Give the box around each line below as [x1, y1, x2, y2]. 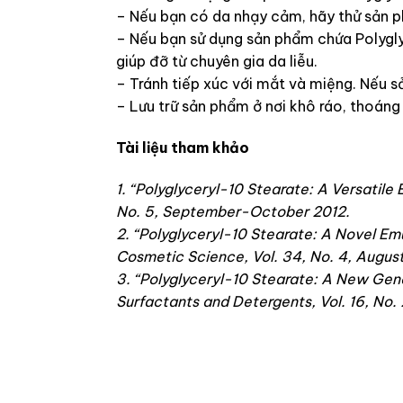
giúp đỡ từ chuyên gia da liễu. [115, 52, 318, 71]
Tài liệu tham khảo [115, 139, 249, 157]
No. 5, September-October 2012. [115, 201, 350, 220]
